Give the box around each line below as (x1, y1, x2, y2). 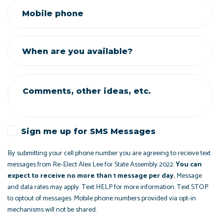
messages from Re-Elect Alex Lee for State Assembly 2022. (7, 158, 176, 170)
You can (176, 158, 202, 170)
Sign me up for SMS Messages (21, 126, 156, 136)
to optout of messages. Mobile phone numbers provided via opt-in (7, 192, 196, 204)
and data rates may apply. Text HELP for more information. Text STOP (7, 181, 208, 193)
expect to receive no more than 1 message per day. (7, 169, 175, 182)
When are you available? (22, 46, 133, 56)
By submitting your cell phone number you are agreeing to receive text (7, 147, 211, 159)
